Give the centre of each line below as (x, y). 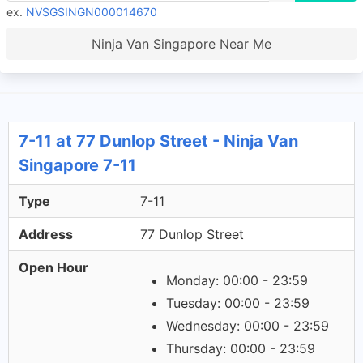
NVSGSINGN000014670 (92, 12)
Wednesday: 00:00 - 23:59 (248, 326)
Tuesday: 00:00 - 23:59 (238, 303)
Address (46, 234)
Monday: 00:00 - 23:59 (237, 280)
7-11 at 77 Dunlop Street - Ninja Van (158, 141)
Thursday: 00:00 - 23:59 (241, 348)
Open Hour (53, 267)
